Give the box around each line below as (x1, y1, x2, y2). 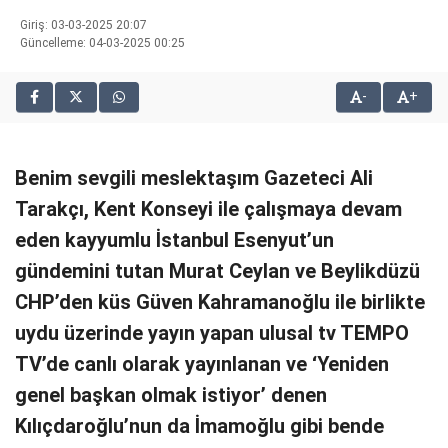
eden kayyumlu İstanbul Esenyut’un (15, 228, 334, 252)
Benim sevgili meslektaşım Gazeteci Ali (15, 166, 373, 190)
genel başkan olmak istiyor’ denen (15, 383, 327, 407)
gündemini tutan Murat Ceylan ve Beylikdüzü (15, 259, 420, 283)
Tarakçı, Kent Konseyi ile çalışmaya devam (15, 197, 402, 221)
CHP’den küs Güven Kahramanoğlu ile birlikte (15, 290, 425, 314)
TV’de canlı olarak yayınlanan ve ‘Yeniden (15, 352, 389, 376)
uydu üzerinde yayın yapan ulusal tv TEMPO (15, 321, 409, 345)
